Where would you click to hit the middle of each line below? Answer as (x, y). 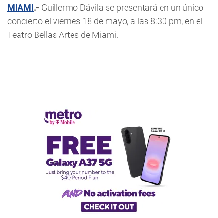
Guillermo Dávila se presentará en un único (121, 8)
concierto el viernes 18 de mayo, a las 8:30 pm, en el (105, 21)
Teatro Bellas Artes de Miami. (63, 35)
